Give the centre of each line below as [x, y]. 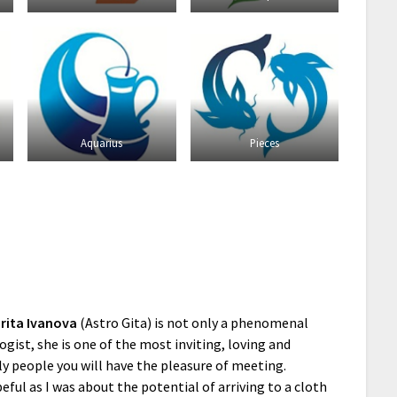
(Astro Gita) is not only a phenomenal [193, 322]
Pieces [264, 143]
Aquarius [102, 143]
